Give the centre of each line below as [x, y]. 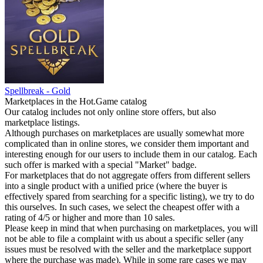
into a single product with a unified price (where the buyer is [116, 186]
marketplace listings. [42, 122]
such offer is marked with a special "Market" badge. [101, 165]
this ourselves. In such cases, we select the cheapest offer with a [122, 207]
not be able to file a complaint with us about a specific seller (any [124, 239]
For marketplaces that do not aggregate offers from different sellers [127, 175]
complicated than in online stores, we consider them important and [127, 144]
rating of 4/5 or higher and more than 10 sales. [90, 218]
